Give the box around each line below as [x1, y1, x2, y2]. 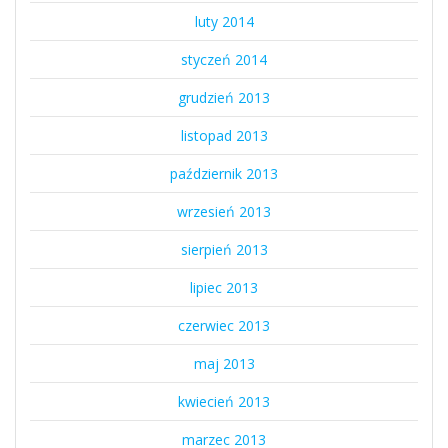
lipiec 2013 [190, 278, 258, 298]
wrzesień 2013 [177, 202, 271, 222]
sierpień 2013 [180, 240, 268, 260]
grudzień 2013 [178, 88, 270, 108]
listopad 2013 [180, 126, 268, 146]
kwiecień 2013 [178, 392, 270, 412]
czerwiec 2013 [178, 316, 270, 336]
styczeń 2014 [181, 50, 267, 70]
